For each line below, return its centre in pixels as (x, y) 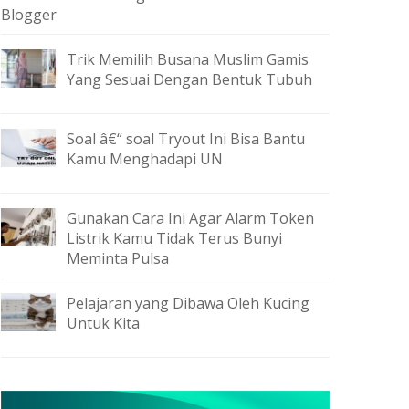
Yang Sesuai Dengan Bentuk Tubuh (189, 79)
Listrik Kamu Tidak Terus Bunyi (174, 238)
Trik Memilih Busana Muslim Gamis (188, 59)
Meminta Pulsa (118, 258)
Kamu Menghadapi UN (145, 159)
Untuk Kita (103, 323)
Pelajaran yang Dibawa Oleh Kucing (188, 303)
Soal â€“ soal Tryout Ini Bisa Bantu (186, 139)
